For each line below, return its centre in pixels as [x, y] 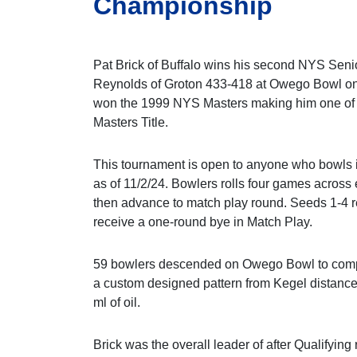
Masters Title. [131, 123]
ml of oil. [117, 303]
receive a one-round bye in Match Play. [203, 222]
